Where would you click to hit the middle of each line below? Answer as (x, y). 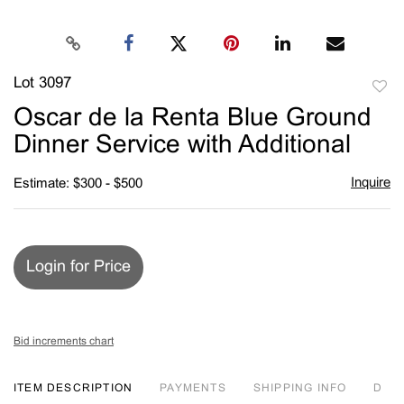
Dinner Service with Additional (182, 146)
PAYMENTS (193, 388)
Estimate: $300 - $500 (78, 184)
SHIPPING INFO (300, 388)
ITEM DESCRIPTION (73, 388)
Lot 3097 (42, 83)
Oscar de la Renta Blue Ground (193, 119)
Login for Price (78, 267)
